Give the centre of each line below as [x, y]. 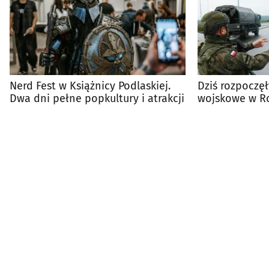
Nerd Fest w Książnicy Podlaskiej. [90, 86]
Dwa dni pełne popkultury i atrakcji [97, 99]
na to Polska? [230, 111]
